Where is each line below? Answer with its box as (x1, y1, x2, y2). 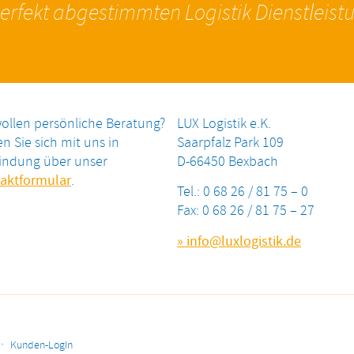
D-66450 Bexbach (177, 152, 278, 171)
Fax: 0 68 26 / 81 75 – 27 (177, 201, 314, 220)
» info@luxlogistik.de (177, 232, 301, 251)
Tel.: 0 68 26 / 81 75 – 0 (177, 183, 308, 201)
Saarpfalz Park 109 (177, 133, 284, 153)
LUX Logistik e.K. (177, 114, 271, 134)
